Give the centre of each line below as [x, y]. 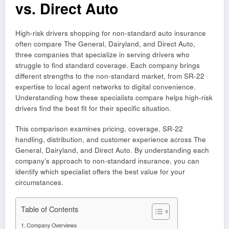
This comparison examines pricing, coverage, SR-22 [99, 128]
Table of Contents [50, 209]
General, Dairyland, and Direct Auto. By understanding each [112, 150]
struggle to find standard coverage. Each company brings [108, 65]
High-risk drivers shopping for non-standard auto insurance [111, 33]
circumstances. [39, 182]
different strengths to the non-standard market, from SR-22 [110, 76]
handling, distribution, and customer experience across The [111, 139]
